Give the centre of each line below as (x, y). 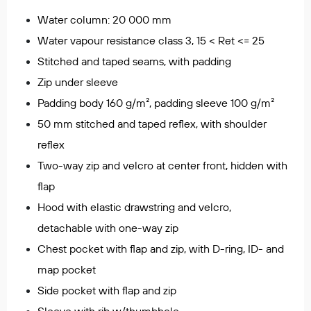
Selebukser (30, 46)
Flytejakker (29, 214)
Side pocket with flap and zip (107, 290)
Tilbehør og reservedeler (58, 270)
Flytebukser (31, 233)
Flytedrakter (32, 251)
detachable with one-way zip (108, 228)
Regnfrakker (32, 8)
